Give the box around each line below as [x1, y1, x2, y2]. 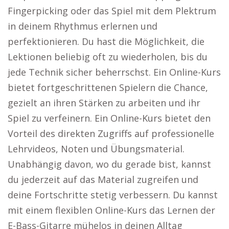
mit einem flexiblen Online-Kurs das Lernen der [8, 204, 215, 216]
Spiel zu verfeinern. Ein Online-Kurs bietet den [8, 112, 211, 124]
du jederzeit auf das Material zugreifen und [8, 173, 198, 186]
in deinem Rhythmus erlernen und [8, 20, 157, 32]
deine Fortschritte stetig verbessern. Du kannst [8, 189, 218, 201]
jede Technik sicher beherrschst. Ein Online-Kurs [8, 66, 221, 78]
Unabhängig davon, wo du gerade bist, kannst [8, 158, 211, 170]
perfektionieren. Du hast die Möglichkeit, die [8, 35, 204, 48]
